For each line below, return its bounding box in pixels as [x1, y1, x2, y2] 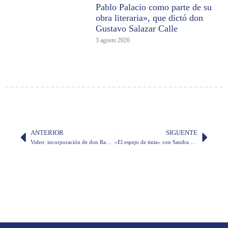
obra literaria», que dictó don [96, 13, 204, 23]
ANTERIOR [31, 129, 64, 137]
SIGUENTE [166, 129, 197, 137]
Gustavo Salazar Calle [96, 23, 178, 34]
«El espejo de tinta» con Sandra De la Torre [190, 139, 196, 146]
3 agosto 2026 [96, 37, 130, 44]
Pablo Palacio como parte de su [96, 2, 212, 13]
